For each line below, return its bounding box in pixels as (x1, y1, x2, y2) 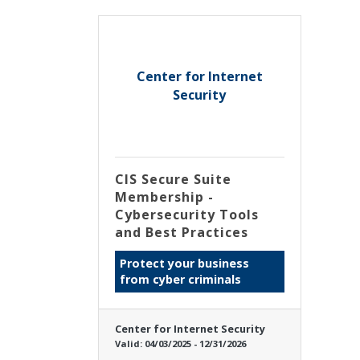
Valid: (115, 337, 145, 350)
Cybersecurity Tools (115, 205, 259, 223)
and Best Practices (115, 223, 248, 241)
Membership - (115, 187, 214, 206)
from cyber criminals (120, 271, 241, 287)
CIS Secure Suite (115, 170, 231, 188)
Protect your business (120, 255, 249, 271)
